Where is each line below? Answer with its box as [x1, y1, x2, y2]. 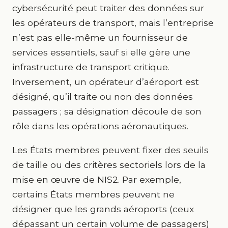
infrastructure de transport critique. [12, 62, 169, 72]
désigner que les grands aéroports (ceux [12, 204, 194, 214]
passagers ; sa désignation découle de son [12, 106, 202, 117]
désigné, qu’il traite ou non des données [12, 91, 193, 102]
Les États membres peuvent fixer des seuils [12, 145, 209, 155]
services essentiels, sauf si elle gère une [12, 47, 190, 58]
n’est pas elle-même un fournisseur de [12, 32, 188, 43]
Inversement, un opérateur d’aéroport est [12, 76, 199, 87]
